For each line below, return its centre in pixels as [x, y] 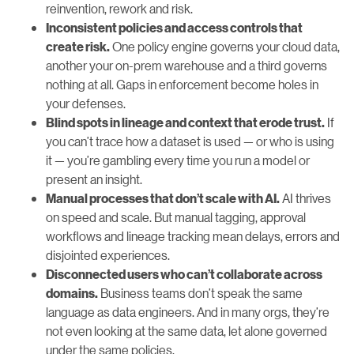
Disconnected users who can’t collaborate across [184, 274]
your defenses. [86, 103]
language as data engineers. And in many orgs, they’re [188, 311]
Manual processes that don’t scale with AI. [163, 198]
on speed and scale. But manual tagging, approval [176, 217]
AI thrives [305, 198]
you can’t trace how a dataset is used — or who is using [190, 141]
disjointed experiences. [108, 254]
